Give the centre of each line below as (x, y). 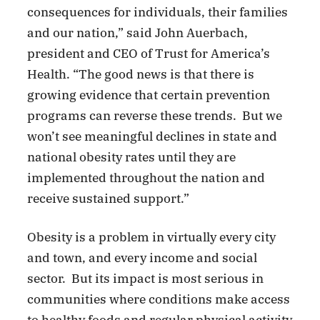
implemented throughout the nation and (146, 177)
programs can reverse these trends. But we (155, 115)
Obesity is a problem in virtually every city (152, 237)
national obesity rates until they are (132, 157)
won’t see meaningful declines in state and (152, 136)
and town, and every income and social (142, 258)
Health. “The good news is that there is (141, 74)
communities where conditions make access (159, 300)
